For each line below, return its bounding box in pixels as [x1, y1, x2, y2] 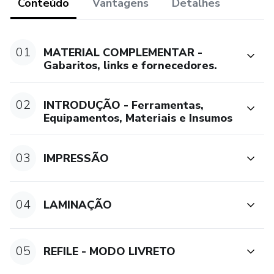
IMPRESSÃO [43, 150, 109, 166]
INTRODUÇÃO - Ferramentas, [43, 98, 204, 113]
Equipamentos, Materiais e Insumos [43, 111, 233, 126]
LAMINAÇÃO [43, 197, 113, 212]
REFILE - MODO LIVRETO [43, 244, 176, 259]
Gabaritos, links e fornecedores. [43, 57, 218, 73]
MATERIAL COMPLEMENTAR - [43, 45, 203, 60]
